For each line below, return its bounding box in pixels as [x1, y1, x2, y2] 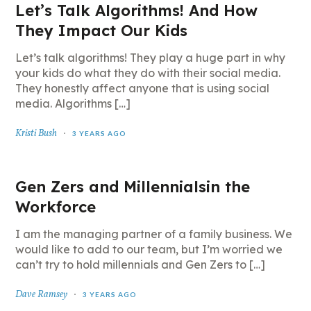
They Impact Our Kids [15, 21, 188, 40]
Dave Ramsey [15, 288, 68, 301]
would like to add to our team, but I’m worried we [15, 242, 283, 256]
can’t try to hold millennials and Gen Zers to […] [15, 258, 266, 271]
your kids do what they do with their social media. [15, 66, 281, 80]
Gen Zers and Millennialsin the [15, 177, 251, 196]
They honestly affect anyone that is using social [15, 81, 270, 95]
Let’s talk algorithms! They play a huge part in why [15, 51, 286, 65]
